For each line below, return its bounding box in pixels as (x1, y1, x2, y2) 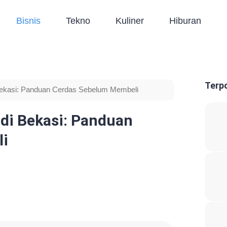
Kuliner (116, 16, 144, 26)
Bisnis (16, 16, 41, 26)
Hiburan (169, 16, 202, 26)
